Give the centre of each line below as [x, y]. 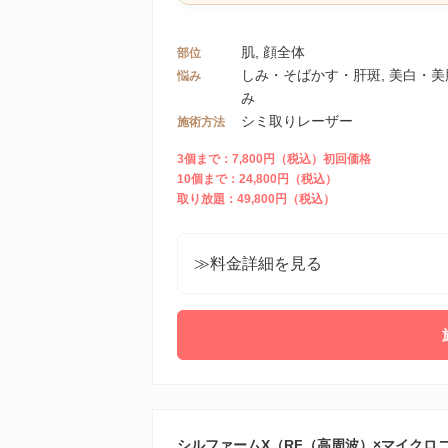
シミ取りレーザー [297, 121]
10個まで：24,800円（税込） [257, 179]
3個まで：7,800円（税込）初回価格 [274, 159]
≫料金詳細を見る [258, 263]
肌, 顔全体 [273, 52]
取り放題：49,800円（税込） [256, 199]
